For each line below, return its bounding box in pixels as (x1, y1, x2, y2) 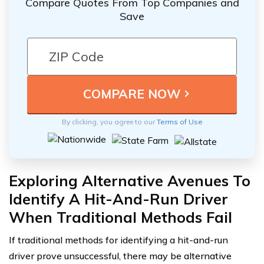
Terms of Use (156, 117, 203, 126)
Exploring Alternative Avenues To (9, 171, 250, 190)
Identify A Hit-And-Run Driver (9, 189, 228, 208)
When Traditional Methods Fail (9, 207, 232, 226)
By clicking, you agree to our (61, 117, 157, 126)
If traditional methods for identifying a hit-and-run (9, 233, 228, 246)
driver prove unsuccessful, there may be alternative (9, 249, 232, 262)
